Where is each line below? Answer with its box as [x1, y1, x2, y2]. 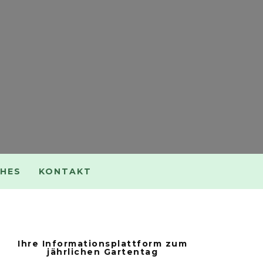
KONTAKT [39, 166, 92, 177]
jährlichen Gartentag [47, 247, 159, 258]
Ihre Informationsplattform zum [18, 238, 188, 249]
